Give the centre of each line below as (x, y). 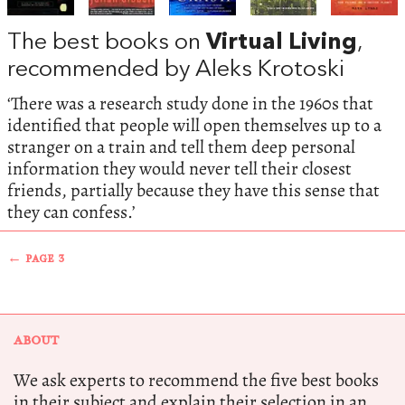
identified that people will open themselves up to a (194, 126)
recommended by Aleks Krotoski (176, 70)
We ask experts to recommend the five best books (196, 381)
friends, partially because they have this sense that (193, 191)
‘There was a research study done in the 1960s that (190, 104)
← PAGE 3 (36, 259)
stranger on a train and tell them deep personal (181, 147)
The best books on (107, 42)
